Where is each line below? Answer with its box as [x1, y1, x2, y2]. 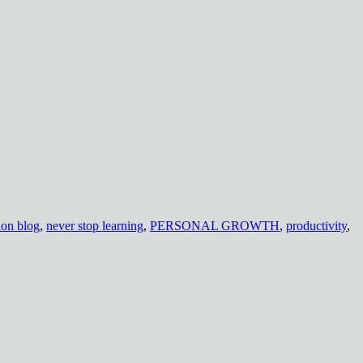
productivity [286, 219, 347, 233]
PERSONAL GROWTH [150, 219, 280, 233]
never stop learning [46, 219, 143, 233]
